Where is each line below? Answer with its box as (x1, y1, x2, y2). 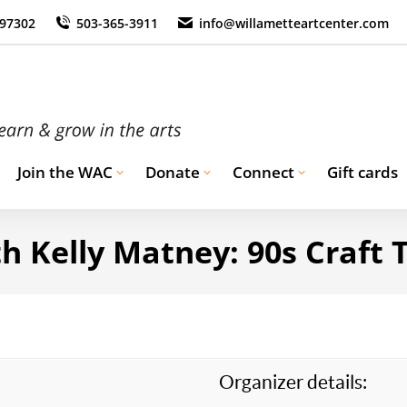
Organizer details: (219, 372, 367, 392)
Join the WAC (17, 162, 113, 183)
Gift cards (327, 162, 398, 183)
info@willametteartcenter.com (199, 14, 389, 32)
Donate (145, 162, 200, 183)
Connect (233, 162, 294, 183)
